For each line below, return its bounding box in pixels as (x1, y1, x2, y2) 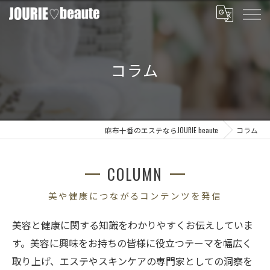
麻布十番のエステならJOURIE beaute (105, 125, 218, 135)
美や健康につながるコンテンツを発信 (48, 189, 222, 202)
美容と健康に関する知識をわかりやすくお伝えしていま (12, 218, 253, 232)
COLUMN (107, 163, 163, 185)
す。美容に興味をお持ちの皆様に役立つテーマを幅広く (12, 236, 252, 250)
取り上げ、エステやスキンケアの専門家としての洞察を (12, 254, 253, 268)
